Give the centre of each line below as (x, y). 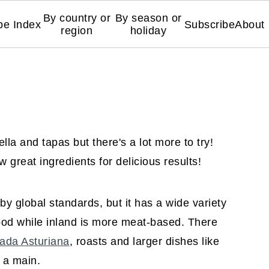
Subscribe (210, 24)
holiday (148, 31)
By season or (148, 18)
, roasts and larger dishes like (144, 241)
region (77, 31)
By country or (77, 18)
